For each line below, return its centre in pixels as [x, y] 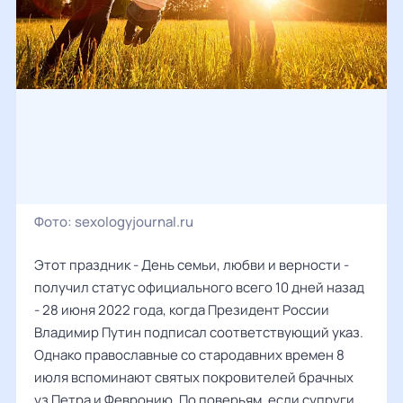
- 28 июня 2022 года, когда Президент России [182, 310]
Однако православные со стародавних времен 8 [189, 355]
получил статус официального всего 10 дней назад [199, 287]
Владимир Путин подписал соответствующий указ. [199, 332]
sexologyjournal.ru [134, 222]
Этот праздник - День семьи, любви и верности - [192, 265]
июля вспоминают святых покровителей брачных [194, 377]
